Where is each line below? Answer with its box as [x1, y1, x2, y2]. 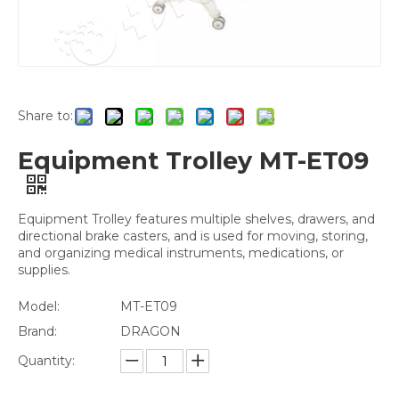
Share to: [18, 108, 73, 124]
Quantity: [18, 353, 75, 369]
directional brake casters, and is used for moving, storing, [18, 228, 368, 244]
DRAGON [120, 323, 181, 339]
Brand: [18, 323, 57, 339]
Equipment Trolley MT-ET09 [18, 146, 369, 175]
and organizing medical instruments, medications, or [18, 245, 344, 261]
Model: [18, 298, 60, 314]
